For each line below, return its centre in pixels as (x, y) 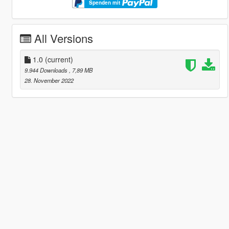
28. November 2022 (49, 80)
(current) (59, 59)
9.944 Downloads (47, 70)
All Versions (63, 38)
